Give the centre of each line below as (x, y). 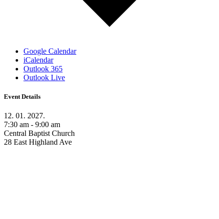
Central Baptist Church (39, 133)
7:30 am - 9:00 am (32, 124)
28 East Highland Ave (38, 142)
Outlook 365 (43, 68)
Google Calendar (50, 51)
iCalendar (38, 60)
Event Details (22, 96)
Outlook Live (44, 77)
